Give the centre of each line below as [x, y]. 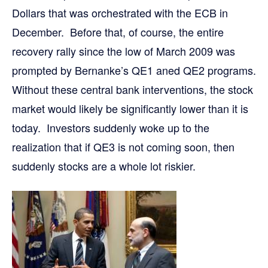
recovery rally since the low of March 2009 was [124, 51]
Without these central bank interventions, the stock [133, 89]
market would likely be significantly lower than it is [130, 108]
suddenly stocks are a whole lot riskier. [105, 166]
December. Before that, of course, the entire [118, 32]
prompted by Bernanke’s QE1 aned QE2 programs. [134, 70]
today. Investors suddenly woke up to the [111, 127]
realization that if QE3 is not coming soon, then [123, 147]
